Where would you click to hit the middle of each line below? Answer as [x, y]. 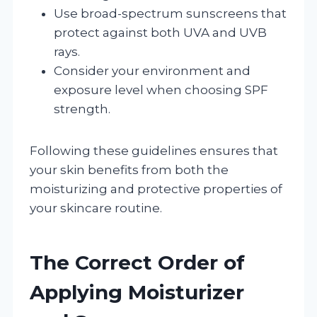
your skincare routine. [96, 208]
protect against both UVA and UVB [160, 32]
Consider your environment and [152, 70]
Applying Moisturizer [137, 292]
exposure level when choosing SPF [161, 90]
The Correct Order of [137, 262]
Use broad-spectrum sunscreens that [170, 13]
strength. [82, 109]
